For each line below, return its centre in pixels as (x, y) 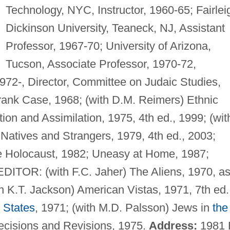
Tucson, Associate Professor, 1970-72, (101, 64)
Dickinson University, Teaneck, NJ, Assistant (115, 28)
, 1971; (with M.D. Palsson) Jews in (123, 207)
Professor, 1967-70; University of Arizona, (108, 46)
